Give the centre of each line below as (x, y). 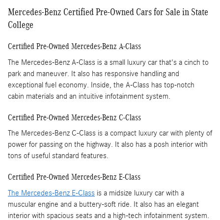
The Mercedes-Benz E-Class (51, 193)
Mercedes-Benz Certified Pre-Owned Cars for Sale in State (108, 12)
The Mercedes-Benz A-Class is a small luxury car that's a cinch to (108, 62)
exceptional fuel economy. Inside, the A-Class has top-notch (101, 85)
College (21, 25)
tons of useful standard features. (58, 156)
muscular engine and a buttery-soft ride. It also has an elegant (103, 204)
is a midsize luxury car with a (139, 193)
